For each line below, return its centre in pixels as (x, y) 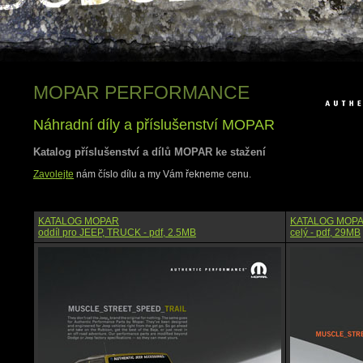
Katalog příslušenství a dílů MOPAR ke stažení (149, 152)
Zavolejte (53, 174)
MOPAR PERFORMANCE (141, 93)
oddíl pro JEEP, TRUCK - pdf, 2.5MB (117, 232)
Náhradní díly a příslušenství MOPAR (154, 124)
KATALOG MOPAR (79, 221)
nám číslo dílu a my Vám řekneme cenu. (162, 174)
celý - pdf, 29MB (325, 232)
